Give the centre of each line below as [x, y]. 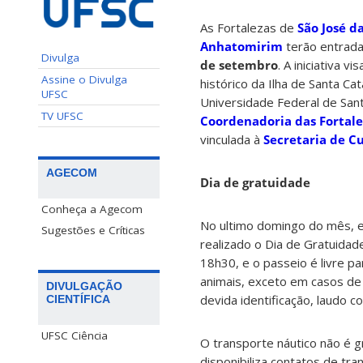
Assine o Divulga [84, 79]
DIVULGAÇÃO [84, 286]
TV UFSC [62, 115]
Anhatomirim [241, 47]
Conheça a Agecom [92, 209]
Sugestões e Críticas [93, 230]
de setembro [239, 65]
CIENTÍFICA [78, 299]
